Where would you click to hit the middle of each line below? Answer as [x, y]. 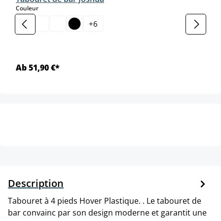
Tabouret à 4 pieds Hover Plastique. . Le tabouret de [105, 201]
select [47, 7]
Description [36, 183]
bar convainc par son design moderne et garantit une [107, 212]
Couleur [27, 8]
